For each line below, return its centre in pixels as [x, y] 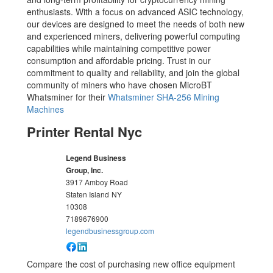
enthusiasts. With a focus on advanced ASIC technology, [136, 11]
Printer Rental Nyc [85, 131]
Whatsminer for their [68, 97]
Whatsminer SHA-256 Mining [164, 97]
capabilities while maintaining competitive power [119, 48]
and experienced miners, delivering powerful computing [134, 36]
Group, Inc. [85, 170]
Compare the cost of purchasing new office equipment [131, 264]
